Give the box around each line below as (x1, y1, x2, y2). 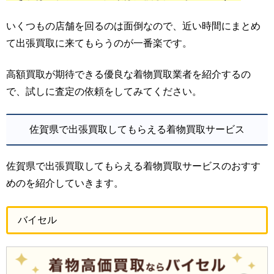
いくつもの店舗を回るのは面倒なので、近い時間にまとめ (6, 21, 261, 32)
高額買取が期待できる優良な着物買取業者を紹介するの (6, 68, 251, 80)
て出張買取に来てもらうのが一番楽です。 (6, 38, 192, 49)
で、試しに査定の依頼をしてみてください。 (6, 86, 202, 97)
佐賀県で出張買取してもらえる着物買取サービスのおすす (6, 161, 261, 172)
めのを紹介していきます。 (6, 178, 124, 189)
